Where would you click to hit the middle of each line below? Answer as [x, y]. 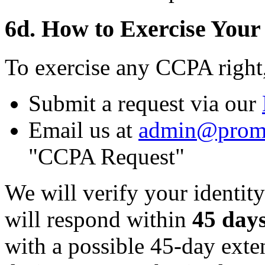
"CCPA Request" [106, 156]
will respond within [98, 219]
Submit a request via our [145, 103]
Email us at [83, 130]
